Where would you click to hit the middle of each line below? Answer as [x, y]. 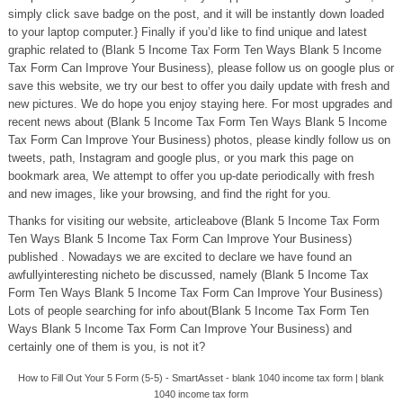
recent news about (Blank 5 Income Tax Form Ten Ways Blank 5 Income [197, 122]
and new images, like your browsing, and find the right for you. [169, 194]
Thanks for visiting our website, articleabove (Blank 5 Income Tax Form [193, 221]
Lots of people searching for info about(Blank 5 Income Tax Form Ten [188, 311]
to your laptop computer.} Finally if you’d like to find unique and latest [187, 32]
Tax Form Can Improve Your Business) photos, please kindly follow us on [199, 140]
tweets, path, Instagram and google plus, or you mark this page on [180, 158]
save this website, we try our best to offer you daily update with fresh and [198, 86]
